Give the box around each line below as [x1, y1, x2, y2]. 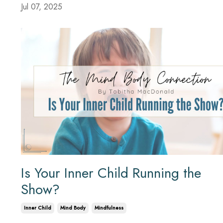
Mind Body [60, 204, 86, 212]
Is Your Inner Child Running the [21, 162, 201, 183]
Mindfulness [95, 204, 123, 212]
